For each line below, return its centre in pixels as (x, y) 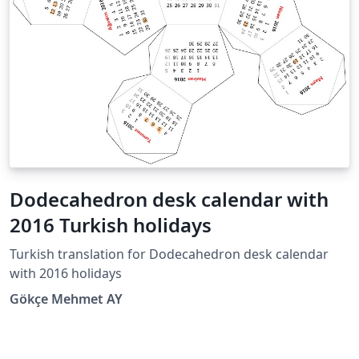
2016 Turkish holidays (111, 225)
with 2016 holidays (66, 274)
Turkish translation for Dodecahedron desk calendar (169, 254)
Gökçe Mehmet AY (66, 299)
